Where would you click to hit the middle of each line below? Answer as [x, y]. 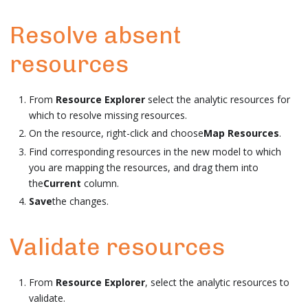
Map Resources [241, 133]
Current [62, 183]
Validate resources [117, 247]
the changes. [80, 201]
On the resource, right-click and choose [116, 133]
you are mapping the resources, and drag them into [144, 167]
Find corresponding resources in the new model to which [155, 151]
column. [100, 183]
